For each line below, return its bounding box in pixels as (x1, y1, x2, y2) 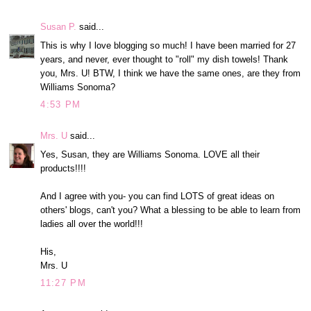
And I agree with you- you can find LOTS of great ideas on (40, 190, 275, 201)
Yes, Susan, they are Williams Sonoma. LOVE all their (40, 149, 260, 160)
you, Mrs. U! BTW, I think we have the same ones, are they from (40, 67, 301, 78)
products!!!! (40, 162, 87, 174)
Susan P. (40, 22, 77, 33)
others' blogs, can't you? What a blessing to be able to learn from (40, 204, 301, 215)
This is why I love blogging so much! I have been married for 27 (40, 40, 296, 51)
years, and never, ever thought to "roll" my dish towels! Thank (40, 53, 289, 65)
